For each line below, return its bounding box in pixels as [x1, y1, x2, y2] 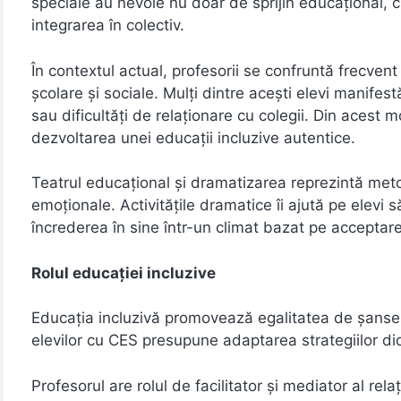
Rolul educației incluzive [31, 263, 216, 282]
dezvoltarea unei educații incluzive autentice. [31, 128, 355, 147]
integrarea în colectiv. [31, 16, 184, 34]
